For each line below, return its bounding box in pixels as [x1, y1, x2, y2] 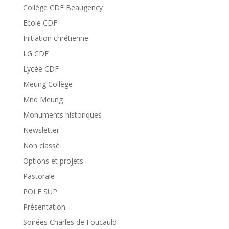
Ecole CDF [22, 18, 57, 28]
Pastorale [22, 171, 55, 181]
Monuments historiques [22, 110, 102, 120]
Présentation [22, 202, 65, 212]
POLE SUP [22, 187, 57, 197]
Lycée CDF [22, 64, 59, 74]
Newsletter [22, 125, 59, 135]
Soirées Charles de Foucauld [22, 217, 117, 227]
